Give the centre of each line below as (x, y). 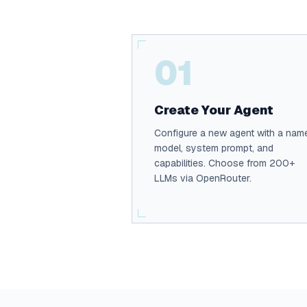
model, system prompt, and (214, 148)
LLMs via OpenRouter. (203, 178)
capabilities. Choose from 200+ (224, 163)
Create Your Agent (214, 110)
